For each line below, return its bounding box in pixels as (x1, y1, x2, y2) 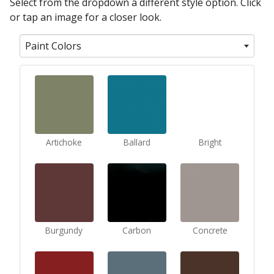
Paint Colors (25, 39, 81, 53)
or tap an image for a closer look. (10, 10, 161, 24)
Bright (198, 136, 221, 148)
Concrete (192, 224, 228, 236)
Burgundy (45, 224, 83, 236)
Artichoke (46, 136, 83, 148)
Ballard (123, 136, 150, 148)
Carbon (122, 224, 152, 236)
